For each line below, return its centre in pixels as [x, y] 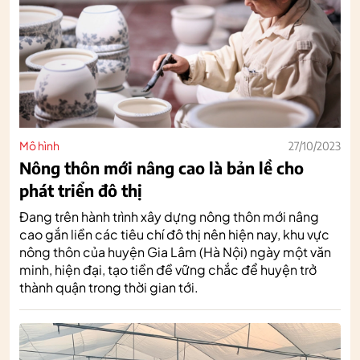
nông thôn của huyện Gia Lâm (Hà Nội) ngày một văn [175, 252]
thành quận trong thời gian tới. [109, 287]
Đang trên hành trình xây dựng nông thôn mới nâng [169, 216]
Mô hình [39, 145]
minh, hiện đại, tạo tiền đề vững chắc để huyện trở [168, 269]
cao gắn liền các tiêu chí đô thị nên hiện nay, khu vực [174, 234]
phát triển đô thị [81, 190]
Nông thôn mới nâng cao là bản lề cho [162, 167]
